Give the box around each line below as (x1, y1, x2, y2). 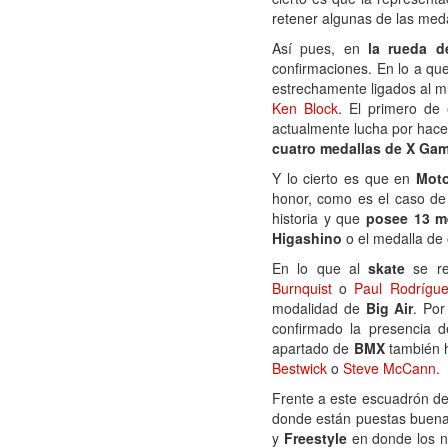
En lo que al (272, 258, 368, 278)
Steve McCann (343, 358, 436, 378)
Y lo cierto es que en (272, 168, 416, 188)
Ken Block (272, 98, 339, 118)
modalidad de (272, 298, 366, 318)
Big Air (365, 298, 414, 318)
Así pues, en (272, 38, 368, 58)
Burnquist (272, 278, 332, 298)
